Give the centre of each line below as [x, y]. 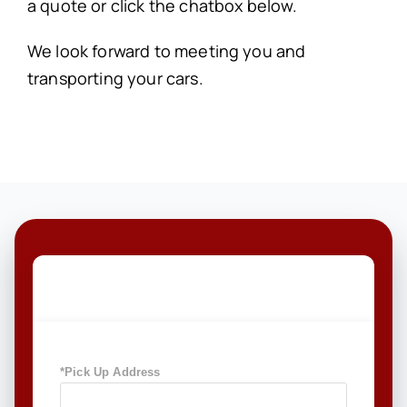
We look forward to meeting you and [166, 51]
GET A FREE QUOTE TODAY [184, 290]
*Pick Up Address [110, 372]
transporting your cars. [115, 79]
